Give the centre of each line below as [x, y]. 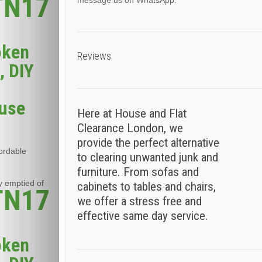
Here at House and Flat [132, 113]
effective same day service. [142, 216]
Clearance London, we [130, 128]
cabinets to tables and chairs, [146, 187]
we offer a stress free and [139, 201]
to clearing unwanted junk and [147, 157]
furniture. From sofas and [138, 172]
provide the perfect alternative [148, 143]
